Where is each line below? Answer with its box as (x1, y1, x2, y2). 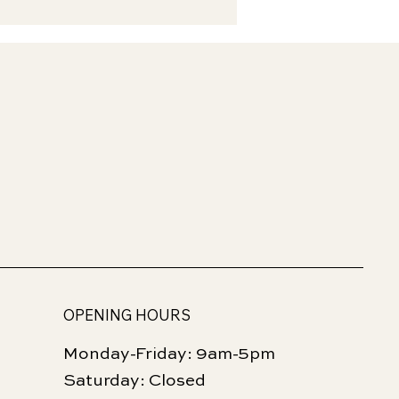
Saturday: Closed (62, 371, 206, 389)
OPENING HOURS (62, 305, 191, 324)
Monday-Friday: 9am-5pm (62, 345, 275, 362)
